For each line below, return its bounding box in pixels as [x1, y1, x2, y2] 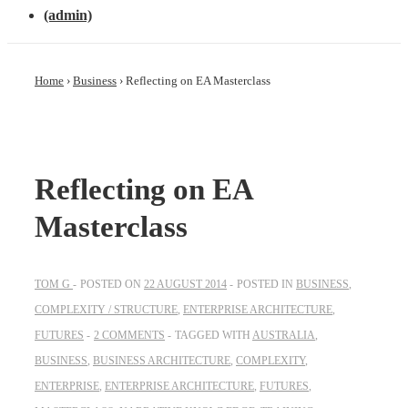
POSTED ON [80, 277, 144, 291]
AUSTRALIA [252, 328, 315, 342]
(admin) [44, 7, 92, 24]
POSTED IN [237, 277, 296, 291]
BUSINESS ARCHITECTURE [93, 353, 230, 367]
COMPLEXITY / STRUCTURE [35, 302, 178, 316]
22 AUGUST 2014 [144, 277, 227, 291]
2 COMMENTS [94, 328, 165, 342]
